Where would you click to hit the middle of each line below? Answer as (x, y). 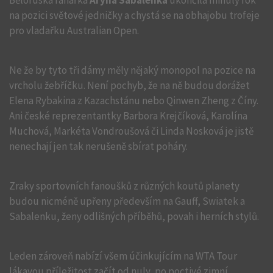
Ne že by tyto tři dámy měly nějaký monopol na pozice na (132, 70)
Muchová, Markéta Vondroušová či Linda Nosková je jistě (131, 131)
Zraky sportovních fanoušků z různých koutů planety (124, 186)
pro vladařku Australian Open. (74, 30)
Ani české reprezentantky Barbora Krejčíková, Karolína (128, 116)
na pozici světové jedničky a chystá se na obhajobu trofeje (134, 15)
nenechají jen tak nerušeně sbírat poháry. (98, 146)
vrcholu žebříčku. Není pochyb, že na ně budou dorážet (129, 85)
